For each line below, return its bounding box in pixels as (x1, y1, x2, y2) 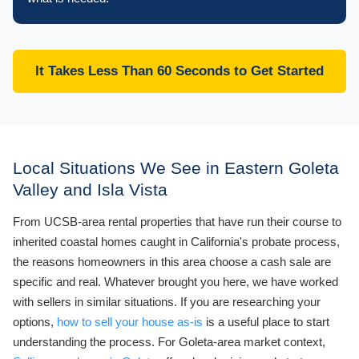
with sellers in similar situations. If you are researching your (13, 294, 321, 309)
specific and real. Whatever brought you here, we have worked (13, 274, 338, 288)
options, (13, 314, 57, 329)
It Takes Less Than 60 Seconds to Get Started (35, 63, 324, 79)
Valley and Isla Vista (13, 179, 167, 199)
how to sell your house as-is (57, 314, 203, 329)
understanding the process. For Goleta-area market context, (13, 334, 325, 349)
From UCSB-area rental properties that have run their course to (13, 214, 341, 228)
